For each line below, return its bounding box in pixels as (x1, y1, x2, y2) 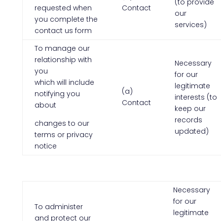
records (174, 115, 202, 125)
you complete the (34, 14, 98, 24)
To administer (34, 202, 83, 212)
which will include (34, 77, 94, 87)
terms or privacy (34, 130, 93, 140)
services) (174, 20, 207, 30)
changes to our (34, 118, 89, 128)
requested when (34, 3, 92, 13)
